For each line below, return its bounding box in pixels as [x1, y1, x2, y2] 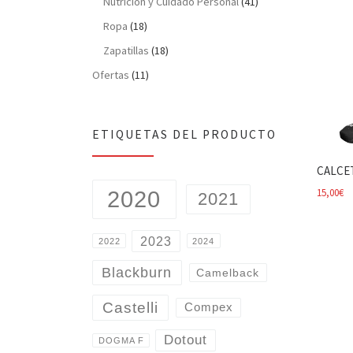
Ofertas [92, 67, 129, 82]
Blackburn [102, 264, 173, 281]
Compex [184, 301, 233, 314]
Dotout [163, 333, 207, 348]
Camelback [196, 266, 260, 279]
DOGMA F [98, 336, 144, 346]
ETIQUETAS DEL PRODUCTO [92, 126, 277, 142]
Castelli [102, 298, 159, 316]
